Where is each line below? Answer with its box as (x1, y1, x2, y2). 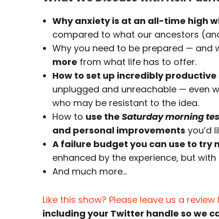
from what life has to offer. (77, 56, 197, 68)
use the (86, 110, 122, 123)
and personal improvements (52, 124, 185, 136)
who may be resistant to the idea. (52, 97, 199, 109)
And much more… (52, 165, 127, 177)
